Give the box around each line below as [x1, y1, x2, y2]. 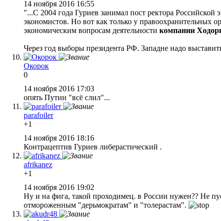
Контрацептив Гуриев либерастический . [24, 142, 162, 151]
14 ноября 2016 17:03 [24, 84, 96, 93]
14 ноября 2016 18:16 [24, 133, 96, 142]
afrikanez [24, 160, 52, 169]
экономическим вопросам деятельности [24, 26, 159, 35]
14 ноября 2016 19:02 [24, 183, 96, 191]
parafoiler [24, 110, 53, 119]
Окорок [24, 61, 49, 70]
